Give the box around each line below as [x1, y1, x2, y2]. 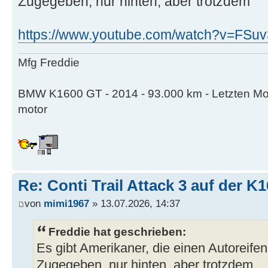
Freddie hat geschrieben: [48, 225, 186, 239]
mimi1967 [44, 197, 89, 209]
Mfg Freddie [18, 56, 80, 69]
